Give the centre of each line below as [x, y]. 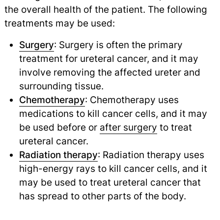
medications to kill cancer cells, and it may [113, 114]
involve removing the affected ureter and [110, 72]
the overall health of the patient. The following [106, 10]
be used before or [59, 127]
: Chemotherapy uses [132, 100]
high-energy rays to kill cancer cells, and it [113, 169]
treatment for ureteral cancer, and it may [109, 59]
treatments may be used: [59, 23]
